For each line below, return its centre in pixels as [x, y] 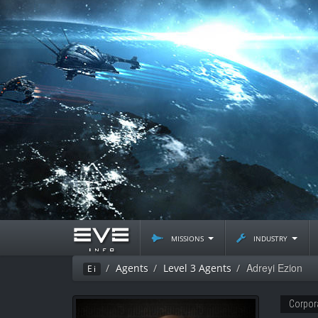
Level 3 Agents [197, 268]
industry [270, 237]
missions [187, 237]
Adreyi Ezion [274, 268]
